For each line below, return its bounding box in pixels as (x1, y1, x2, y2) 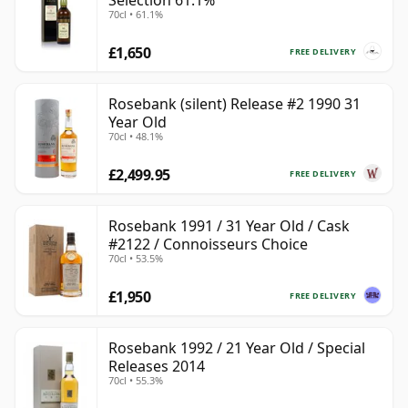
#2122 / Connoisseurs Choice (108, 234, 308, 255)
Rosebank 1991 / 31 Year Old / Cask (108, 216, 350, 237)
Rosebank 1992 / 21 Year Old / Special (108, 338, 365, 359)
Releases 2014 (108, 356, 205, 377)
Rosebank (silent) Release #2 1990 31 (108, 94, 361, 115)
